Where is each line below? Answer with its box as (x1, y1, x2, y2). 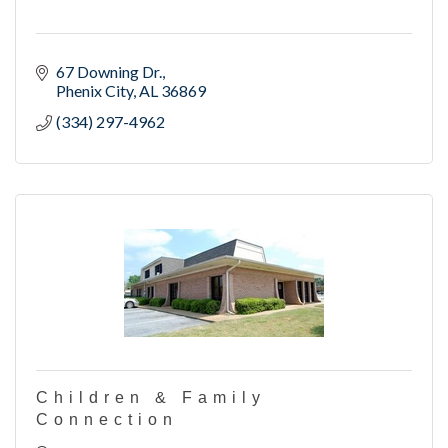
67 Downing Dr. (56, 62, 162, 82)
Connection (36, 411, 178, 429)
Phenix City (56, 81, 133, 101)
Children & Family (36, 389, 266, 407)
